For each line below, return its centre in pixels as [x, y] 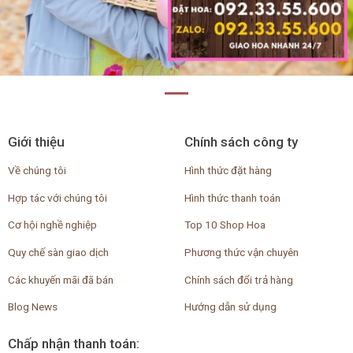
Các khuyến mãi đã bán [60, 279]
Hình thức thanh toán [232, 197]
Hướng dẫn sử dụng [230, 307]
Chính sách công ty [241, 142]
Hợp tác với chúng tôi [57, 197]
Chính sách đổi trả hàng [238, 279]
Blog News [32, 307]
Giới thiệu [36, 142]
